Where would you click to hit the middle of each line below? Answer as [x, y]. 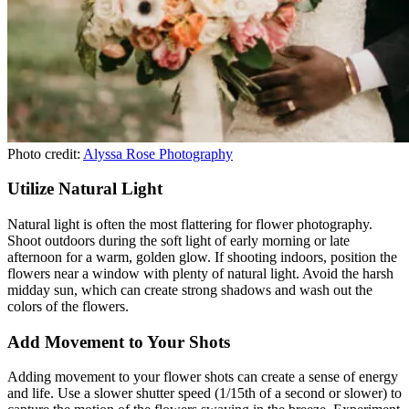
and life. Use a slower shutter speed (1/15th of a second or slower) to [204, 393]
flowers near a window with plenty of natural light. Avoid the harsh [200, 273]
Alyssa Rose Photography [158, 153]
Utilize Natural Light [85, 189]
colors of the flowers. [68, 306]
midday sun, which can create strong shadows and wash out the [190, 290]
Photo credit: [45, 153]
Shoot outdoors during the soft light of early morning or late [178, 241]
